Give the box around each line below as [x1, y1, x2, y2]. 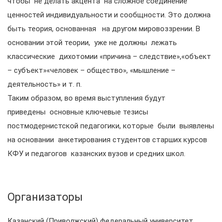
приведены [7, 108, 48, 116]
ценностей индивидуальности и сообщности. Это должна [7, 10, 211, 19]
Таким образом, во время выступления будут [7, 94, 166, 103]
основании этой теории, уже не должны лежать [7, 38, 179, 47]
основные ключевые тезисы [50, 108, 148, 116]
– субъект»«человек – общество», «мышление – [7, 66, 175, 75]
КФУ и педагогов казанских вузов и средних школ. [7, 149, 185, 158]
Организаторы [7, 191, 83, 203]
